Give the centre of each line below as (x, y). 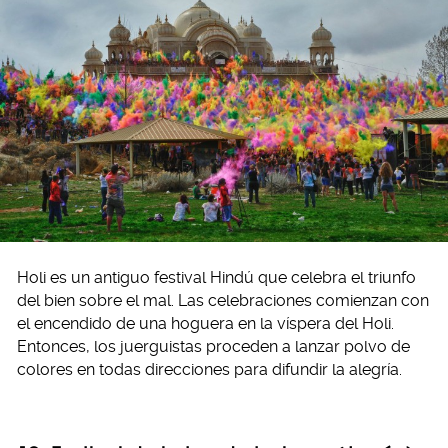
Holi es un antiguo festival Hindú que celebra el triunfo (216, 278)
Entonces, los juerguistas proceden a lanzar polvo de (213, 347)
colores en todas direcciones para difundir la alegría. (209, 370)
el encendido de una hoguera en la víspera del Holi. (205, 324)
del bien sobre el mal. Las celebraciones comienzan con (223, 301)
